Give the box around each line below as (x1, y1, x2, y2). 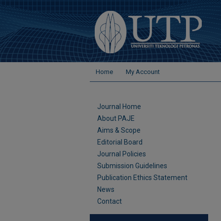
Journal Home (97, 103, 141, 110)
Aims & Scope (97, 126, 141, 134)
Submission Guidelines (97, 162, 167, 170)
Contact (97, 197, 122, 205)
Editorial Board (97, 138, 143, 146)
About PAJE (97, 114, 135, 122)
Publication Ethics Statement (97, 174, 187, 182)
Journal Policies (97, 150, 146, 158)
